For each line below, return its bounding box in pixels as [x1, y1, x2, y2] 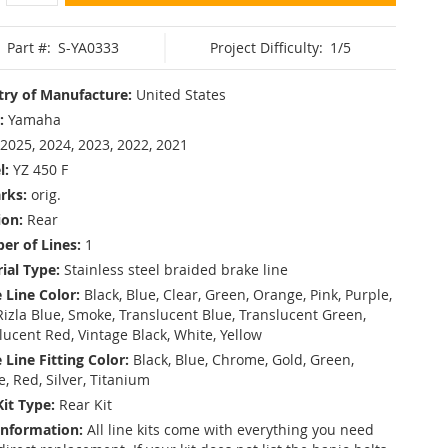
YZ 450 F [13, 159, 68, 179]
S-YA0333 [57, 37, 119, 57]
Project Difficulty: [210, 37, 324, 57]
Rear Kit [59, 394, 112, 414]
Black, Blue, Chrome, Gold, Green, [133, 349, 354, 369]
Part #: [6, 37, 51, 57]
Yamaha [8, 109, 61, 129]
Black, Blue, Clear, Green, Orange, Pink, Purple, [84, 284, 392, 304]
